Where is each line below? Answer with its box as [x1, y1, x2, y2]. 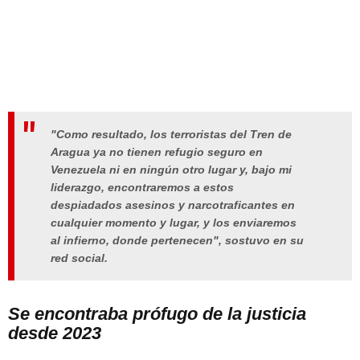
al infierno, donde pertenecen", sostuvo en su [51, 234, 304, 247]
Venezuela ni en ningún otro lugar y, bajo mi [51, 163, 292, 177]
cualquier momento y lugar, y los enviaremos [51, 216, 297, 230]
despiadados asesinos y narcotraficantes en [51, 198, 295, 212]
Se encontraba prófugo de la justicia [8, 303, 306, 324]
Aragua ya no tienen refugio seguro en [51, 145, 263, 159]
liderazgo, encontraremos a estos [51, 181, 234, 194]
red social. [51, 252, 108, 265]
